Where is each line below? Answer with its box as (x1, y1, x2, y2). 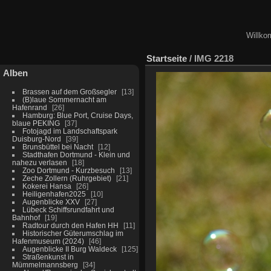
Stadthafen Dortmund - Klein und (22, 150, 130, 158)
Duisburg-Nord (11, 134, 61, 143)
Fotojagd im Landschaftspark (22, 126, 117, 135)
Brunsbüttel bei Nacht (22, 142, 93, 151)
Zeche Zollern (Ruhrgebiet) (22, 174, 111, 182)
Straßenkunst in (22, 252, 74, 261)
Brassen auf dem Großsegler (22, 87, 117, 96)
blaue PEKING (11, 119, 60, 127)
